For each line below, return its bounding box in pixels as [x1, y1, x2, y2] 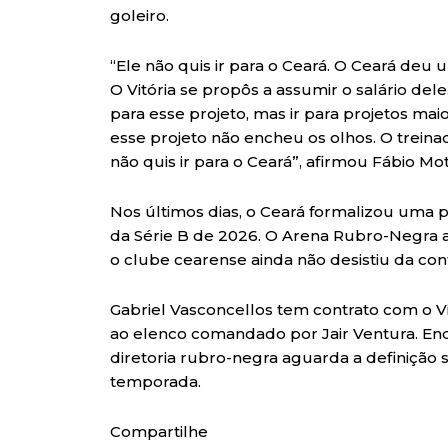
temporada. [110, 372, 201, 392]
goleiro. [110, 6, 169, 26]
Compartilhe [110, 422, 208, 442]
